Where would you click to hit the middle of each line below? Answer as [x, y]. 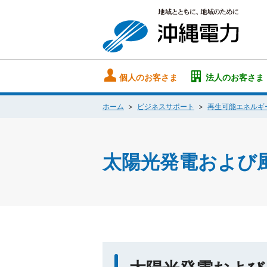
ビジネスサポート [166, 106]
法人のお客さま [235, 77]
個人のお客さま [149, 77]
